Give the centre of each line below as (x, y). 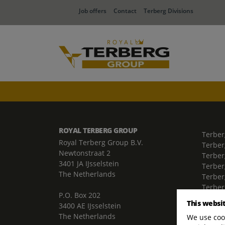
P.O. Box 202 (80, 195)
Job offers (93, 11)
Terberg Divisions (168, 11)
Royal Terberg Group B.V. (101, 142)
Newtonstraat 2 (85, 153)
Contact (125, 11)
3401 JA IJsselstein (89, 163)
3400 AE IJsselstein (90, 206)
